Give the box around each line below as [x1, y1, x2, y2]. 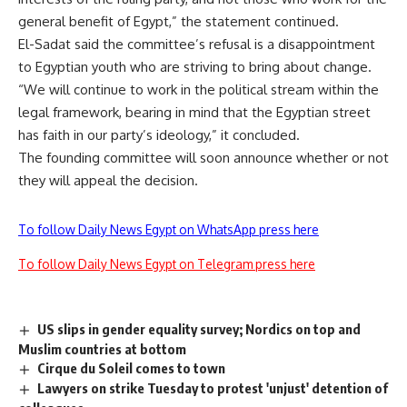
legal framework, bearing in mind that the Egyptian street [18, 104, 371, 121]
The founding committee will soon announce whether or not [18, 149, 389, 166]
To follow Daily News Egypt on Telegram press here [18, 256, 315, 272]
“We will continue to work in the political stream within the [18, 81, 379, 98]
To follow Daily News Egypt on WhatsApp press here [18, 222, 319, 237]
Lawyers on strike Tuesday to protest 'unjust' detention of [37, 379, 389, 396]
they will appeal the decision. [18, 172, 198, 189]
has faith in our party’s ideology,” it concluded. [18, 126, 300, 144]
